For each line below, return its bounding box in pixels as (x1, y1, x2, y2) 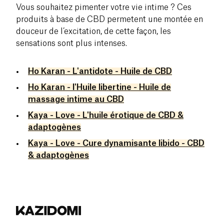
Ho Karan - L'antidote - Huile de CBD (28, 67, 172, 75)
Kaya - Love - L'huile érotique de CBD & (28, 111, 183, 119)
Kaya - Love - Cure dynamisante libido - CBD (28, 139, 204, 147)
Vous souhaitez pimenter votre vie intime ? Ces (16, 3, 191, 11)
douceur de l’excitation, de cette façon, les (16, 27, 171, 35)
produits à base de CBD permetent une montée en (16, 15, 203, 23)
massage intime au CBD (28, 95, 124, 103)
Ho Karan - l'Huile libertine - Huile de (28, 83, 171, 91)
